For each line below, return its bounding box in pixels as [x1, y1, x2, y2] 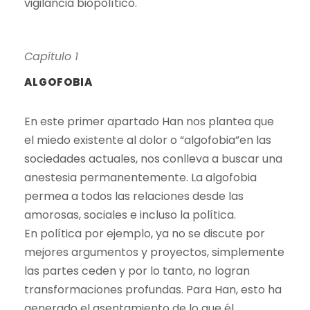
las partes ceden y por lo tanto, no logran [24, 262, 250, 279]
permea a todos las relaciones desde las [24, 188, 244, 204]
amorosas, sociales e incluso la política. [24, 206, 236, 223]
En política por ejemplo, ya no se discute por [24, 225, 265, 241]
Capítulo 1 [24, 48, 78, 64]
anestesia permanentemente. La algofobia [24, 169, 257, 185]
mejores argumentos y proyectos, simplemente [24, 244, 284, 260]
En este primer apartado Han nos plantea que [24, 113, 274, 129]
